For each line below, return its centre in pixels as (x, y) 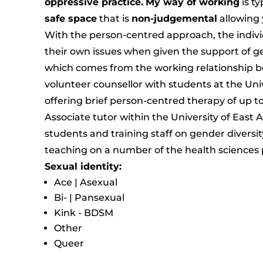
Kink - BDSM (83, 213)
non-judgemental (174, 18)
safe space (70, 18)
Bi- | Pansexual (89, 197)
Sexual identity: (83, 166)
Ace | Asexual (85, 182)
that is (114, 18)
